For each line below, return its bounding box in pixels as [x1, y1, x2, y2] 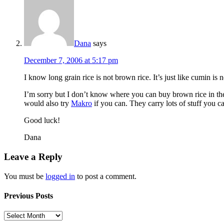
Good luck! [24, 116, 60, 125]
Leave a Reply [4, 151, 62, 162]
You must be [4, 171, 45, 180]
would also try [24, 99, 71, 108]
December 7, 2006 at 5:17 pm [24, 56, 118, 65]
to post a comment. [75, 171, 136, 180]
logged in [45, 171, 75, 180]
